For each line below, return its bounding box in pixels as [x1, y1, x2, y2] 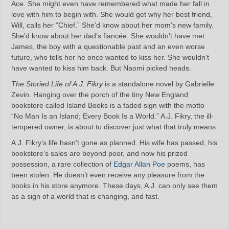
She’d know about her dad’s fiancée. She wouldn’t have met [11, 32, 204, 40]
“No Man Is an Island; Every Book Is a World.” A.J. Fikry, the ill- [11, 112, 214, 121]
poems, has [165, 160, 205, 169]
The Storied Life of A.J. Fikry [11, 80, 103, 88]
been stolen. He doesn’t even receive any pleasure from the [11, 171, 204, 179]
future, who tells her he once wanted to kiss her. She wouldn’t [11, 53, 209, 62]
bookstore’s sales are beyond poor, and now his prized [11, 149, 188, 158]
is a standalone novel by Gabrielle [103, 80, 214, 88]
